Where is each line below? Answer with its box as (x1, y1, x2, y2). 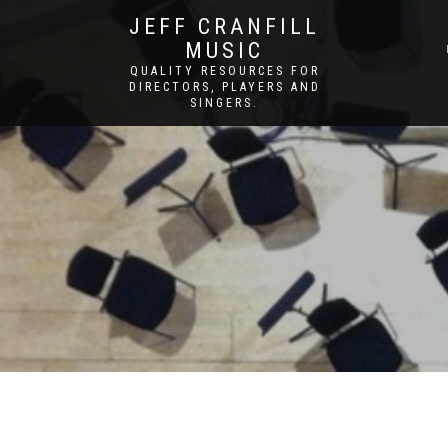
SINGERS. (190, 96, 259, 110)
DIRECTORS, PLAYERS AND (128, 80, 321, 94)
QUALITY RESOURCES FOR (129, 64, 320, 78)
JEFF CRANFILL (129, 14, 320, 39)
